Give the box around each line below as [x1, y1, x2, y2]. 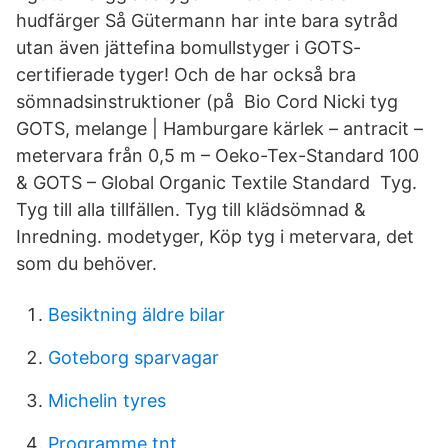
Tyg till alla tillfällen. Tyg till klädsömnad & [16, 199, 366, 220]
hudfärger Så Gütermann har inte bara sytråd [16, 10, 398, 31]
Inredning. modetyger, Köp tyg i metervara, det [16, 226, 414, 247]
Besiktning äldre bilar [48, 304, 225, 325]
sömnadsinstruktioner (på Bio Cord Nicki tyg [16, 91, 398, 112]
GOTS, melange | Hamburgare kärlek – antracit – [16, 118, 423, 139]
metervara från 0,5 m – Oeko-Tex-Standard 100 [16, 145, 419, 166]
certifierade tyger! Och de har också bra [16, 64, 356, 85]
